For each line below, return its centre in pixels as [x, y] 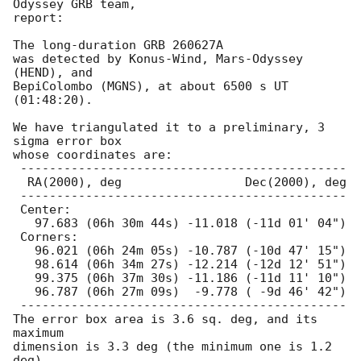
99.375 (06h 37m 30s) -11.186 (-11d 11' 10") [24, 278]
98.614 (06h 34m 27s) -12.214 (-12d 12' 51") [24, 265]
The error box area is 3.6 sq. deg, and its [165, 320]
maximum [38, 333]
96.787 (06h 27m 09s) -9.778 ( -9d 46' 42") [24, 292]
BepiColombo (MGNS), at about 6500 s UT [151, 87]
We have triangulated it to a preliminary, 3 [169, 128]
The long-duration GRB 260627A [118, 46]
